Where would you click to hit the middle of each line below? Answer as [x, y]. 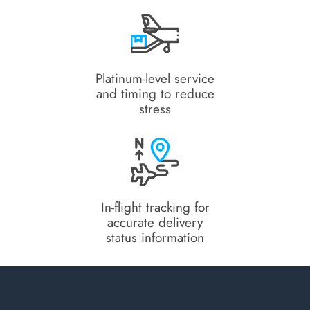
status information [155, 237]
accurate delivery [155, 222]
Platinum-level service [155, 78]
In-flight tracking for [155, 207]
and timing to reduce [155, 93]
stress [155, 109]
